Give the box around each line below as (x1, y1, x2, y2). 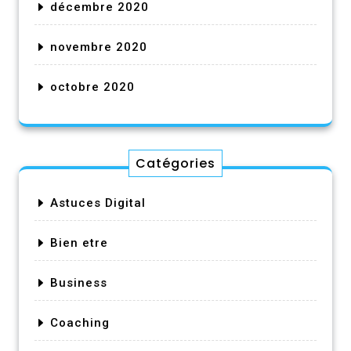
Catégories (136, 154, 215, 172)
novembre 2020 (50, 39, 147, 54)
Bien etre (50, 235, 108, 250)
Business (50, 275, 107, 290)
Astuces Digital (50, 195, 146, 210)
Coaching (50, 315, 110, 330)
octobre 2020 (50, 79, 135, 94)
